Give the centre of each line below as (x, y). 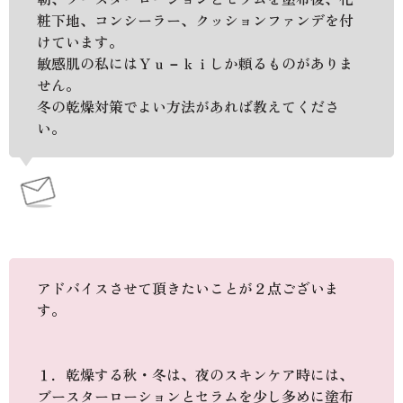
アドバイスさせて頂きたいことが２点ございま (188, 287)
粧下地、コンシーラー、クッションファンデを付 (195, 19)
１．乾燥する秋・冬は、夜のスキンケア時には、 (195, 374)
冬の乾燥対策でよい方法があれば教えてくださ (188, 106)
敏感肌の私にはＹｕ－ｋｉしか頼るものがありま (195, 63)
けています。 (80, 41)
